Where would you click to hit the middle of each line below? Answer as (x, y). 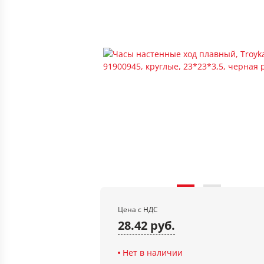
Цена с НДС (138, 209)
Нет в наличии (153, 253)
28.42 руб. (146, 225)
